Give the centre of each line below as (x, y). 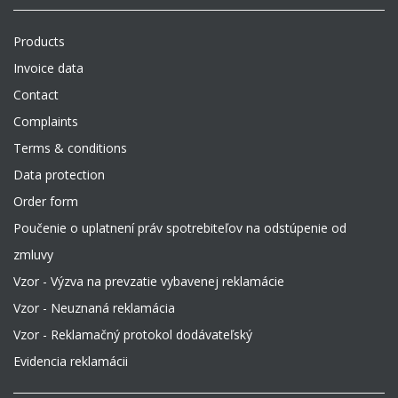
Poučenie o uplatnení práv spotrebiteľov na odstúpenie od (180, 228)
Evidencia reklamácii (71, 362)
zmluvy (33, 255)
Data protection (59, 175)
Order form (46, 202)
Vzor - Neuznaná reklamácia (94, 308)
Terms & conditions (70, 148)
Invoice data (48, 68)
